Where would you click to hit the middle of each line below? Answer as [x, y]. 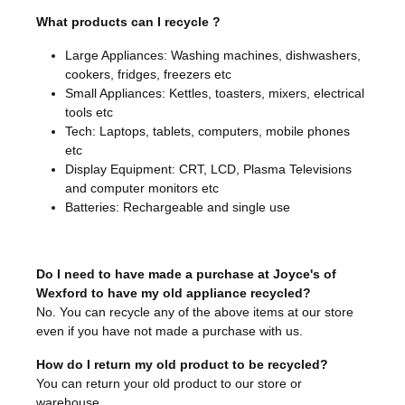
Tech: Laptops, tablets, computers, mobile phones [207, 132]
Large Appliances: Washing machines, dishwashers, [213, 56]
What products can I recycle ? [128, 22]
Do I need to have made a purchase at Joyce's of [186, 274]
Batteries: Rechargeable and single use [178, 207]
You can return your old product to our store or [169, 384]
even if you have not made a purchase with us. [170, 331]
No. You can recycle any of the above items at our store [195, 312]
